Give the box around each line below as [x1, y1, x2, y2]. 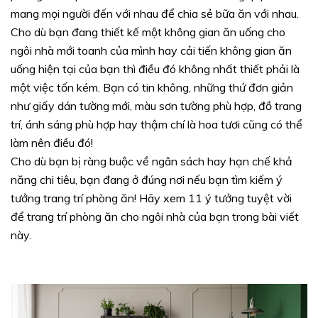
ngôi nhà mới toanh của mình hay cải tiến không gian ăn [11, 43, 292, 57]
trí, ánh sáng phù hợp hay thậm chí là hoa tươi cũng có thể [11, 117, 302, 131]
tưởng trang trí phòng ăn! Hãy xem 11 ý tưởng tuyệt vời [11, 191, 292, 205]
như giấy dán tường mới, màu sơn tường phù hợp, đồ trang [11, 99, 302, 113]
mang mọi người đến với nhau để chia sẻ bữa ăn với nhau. [11, 6, 299, 21]
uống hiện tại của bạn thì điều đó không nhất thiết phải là [11, 62, 300, 76]
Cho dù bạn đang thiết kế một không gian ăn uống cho [11, 25, 285, 39]
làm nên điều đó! [11, 136, 93, 150]
